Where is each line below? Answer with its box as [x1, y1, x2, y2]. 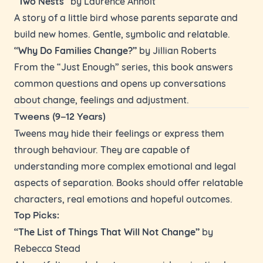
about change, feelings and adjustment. [14, 92, 189, 106]
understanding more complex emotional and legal [14, 159, 236, 172]
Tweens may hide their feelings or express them [14, 126, 224, 139]
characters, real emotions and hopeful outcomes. [14, 191, 232, 205]
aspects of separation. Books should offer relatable [14, 175, 243, 188]
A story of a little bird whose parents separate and [14, 10, 238, 23]
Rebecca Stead [14, 241, 80, 254]
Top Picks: [14, 208, 59, 221]
